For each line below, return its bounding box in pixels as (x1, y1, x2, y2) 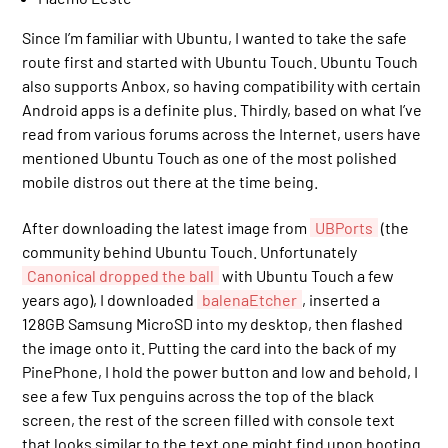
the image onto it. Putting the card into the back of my (22, 337, 397, 357)
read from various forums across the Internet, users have (22, 123, 422, 143)
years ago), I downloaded (22, 289, 198, 309)
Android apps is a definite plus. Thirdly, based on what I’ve (22, 99, 423, 119)
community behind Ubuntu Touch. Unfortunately (22, 241, 358, 261)
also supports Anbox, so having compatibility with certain (22, 75, 422, 95)
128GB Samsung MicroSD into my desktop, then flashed (22, 313, 404, 333)
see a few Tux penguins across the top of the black (22, 385, 375, 405)
